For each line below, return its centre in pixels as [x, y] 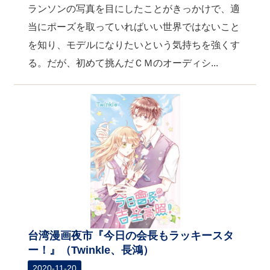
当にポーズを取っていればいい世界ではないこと [134, 27]
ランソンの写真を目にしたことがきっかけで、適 [134, 8]
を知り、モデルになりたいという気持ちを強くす [134, 45]
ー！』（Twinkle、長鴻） [91, 250]
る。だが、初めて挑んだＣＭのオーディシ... [123, 63]
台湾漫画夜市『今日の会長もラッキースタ [131, 235]
